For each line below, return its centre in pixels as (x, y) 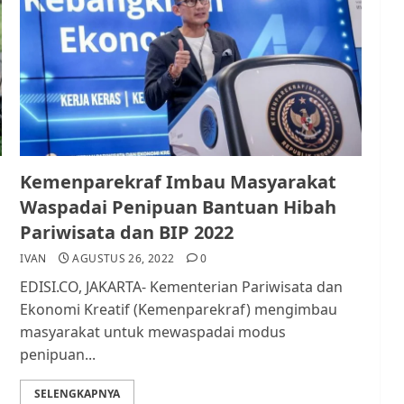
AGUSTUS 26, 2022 (124, 258)
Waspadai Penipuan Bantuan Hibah (179, 207)
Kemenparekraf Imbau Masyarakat (179, 182)
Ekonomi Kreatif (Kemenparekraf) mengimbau (179, 309)
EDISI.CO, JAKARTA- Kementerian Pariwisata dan (182, 287)
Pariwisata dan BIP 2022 (127, 232)
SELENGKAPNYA (78, 394)
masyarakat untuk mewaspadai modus (153, 332)
